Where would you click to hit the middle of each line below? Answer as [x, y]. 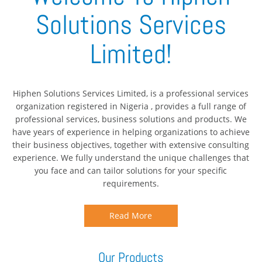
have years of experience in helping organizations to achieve [131, 132]
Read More [131, 215]
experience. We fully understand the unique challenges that [131, 157]
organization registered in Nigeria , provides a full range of [131, 106]
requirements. [131, 183]
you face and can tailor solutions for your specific [131, 170]
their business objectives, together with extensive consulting [131, 144]
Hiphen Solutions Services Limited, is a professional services [131, 93]
